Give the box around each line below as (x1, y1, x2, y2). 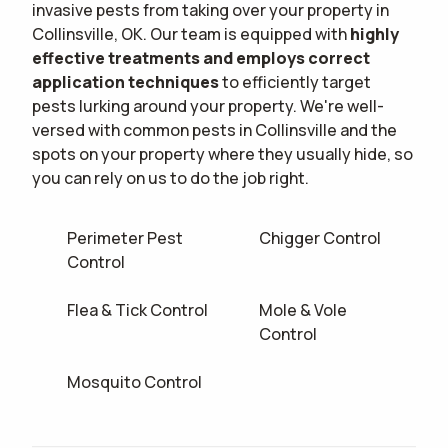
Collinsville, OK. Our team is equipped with (32, 22, 350, 45)
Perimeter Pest (67, 226, 184, 249)
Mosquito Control (67, 370, 203, 393)
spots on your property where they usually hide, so (32, 142, 413, 165)
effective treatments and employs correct (32, 46, 370, 69)
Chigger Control (259, 226, 382, 249)
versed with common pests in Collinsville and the (32, 118, 397, 141)
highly (350, 22, 399, 45)
